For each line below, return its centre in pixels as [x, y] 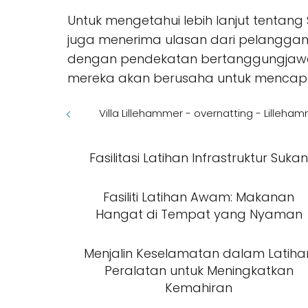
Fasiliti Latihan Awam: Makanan [199, 197]
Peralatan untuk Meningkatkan [199, 271]
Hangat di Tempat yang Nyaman [199, 214]
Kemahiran [199, 288]
